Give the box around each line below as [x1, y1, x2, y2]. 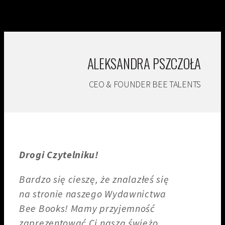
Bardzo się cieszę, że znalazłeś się [19, 173, 169, 185]
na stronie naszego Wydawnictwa [19, 187, 166, 200]
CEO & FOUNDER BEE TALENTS [88, 78, 201, 90]
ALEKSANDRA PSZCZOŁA [87, 53, 201, 73]
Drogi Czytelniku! [19, 148, 99, 161]
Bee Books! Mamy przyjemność [19, 202, 155, 214]
